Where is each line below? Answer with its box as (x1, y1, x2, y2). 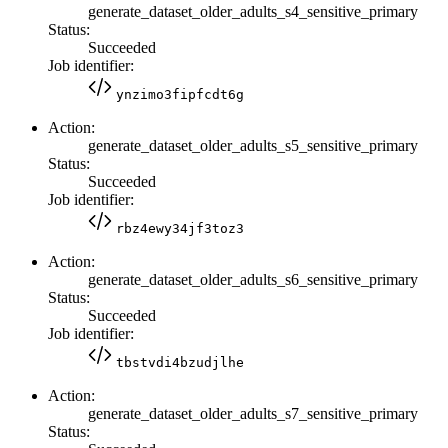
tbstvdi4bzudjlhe (116, 354, 244, 370)
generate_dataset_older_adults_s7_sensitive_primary (88, 404, 418, 422)
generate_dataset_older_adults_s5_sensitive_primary (88, 136, 418, 154)
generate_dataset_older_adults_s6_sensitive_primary (88, 270, 418, 288)
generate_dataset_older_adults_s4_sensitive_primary (88, 2, 418, 20)
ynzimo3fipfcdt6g (116, 86, 244, 102)
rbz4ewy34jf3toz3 (116, 220, 244, 236)
